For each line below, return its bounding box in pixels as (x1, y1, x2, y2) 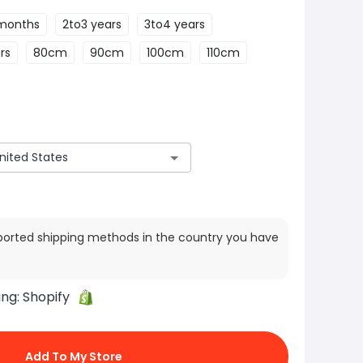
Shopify (23, 288, 70, 307)
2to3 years (62, 16, 122, 32)
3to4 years (144, 16, 205, 32)
